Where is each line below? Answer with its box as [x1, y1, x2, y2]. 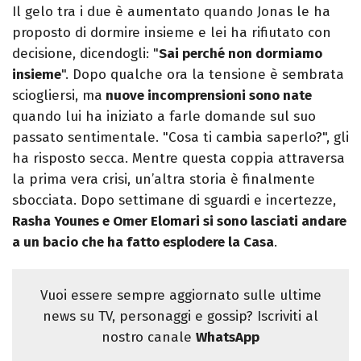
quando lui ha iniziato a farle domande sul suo [12, 108, 316, 126]
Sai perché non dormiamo [159, 45, 322, 63]
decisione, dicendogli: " [12, 45, 159, 63]
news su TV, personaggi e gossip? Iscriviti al [43, 308, 318, 326]
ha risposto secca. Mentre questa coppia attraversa [12, 150, 345, 168]
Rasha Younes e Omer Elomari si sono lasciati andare [12, 213, 346, 230]
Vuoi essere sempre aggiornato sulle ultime [39, 287, 322, 305]
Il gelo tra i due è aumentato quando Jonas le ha [12, 3, 330, 21]
